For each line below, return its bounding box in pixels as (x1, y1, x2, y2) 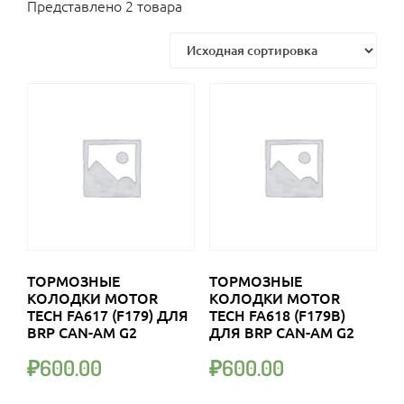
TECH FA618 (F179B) (208, 305, 345, 326)
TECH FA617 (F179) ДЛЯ (27, 305, 188, 326)
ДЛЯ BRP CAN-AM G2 (208, 322, 354, 343)
